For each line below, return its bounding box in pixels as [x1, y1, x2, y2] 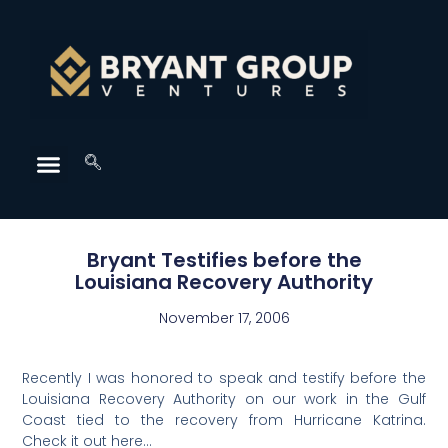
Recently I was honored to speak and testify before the [22, 368, 426, 389]
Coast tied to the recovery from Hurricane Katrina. [22, 410, 426, 431]
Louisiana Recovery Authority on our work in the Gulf [22, 389, 426, 410]
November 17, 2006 [158, 308, 290, 329]
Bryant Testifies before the [86, 246, 362, 275]
